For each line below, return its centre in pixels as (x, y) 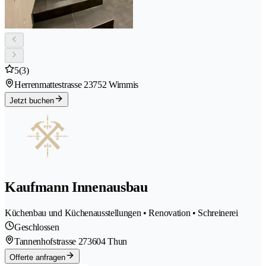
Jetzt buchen (32, 100)
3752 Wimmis (113, 84)
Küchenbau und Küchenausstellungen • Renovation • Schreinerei (121, 213)
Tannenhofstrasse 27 (51, 242)
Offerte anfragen (37, 258)
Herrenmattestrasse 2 (51, 84)
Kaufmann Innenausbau (76, 187)
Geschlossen (37, 227)
